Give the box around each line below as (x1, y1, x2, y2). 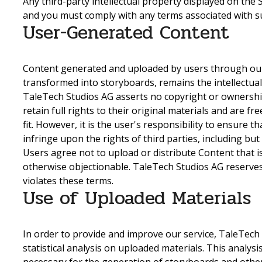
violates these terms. (23, 174, 113, 188)
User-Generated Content (23, 18, 229, 47)
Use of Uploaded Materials (23, 184, 251, 213)
